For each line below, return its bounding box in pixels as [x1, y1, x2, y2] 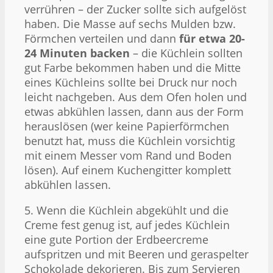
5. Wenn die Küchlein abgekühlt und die [24, 202, 229, 218]
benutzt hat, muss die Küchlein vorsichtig [24, 133, 235, 148]
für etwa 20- [179, 30, 245, 46]
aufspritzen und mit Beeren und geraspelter [24, 246, 249, 261]
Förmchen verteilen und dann [24, 30, 179, 46]
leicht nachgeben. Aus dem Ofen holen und [24, 89, 247, 104]
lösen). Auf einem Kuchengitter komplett [24, 162, 231, 177]
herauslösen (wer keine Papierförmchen [24, 118, 229, 133]
